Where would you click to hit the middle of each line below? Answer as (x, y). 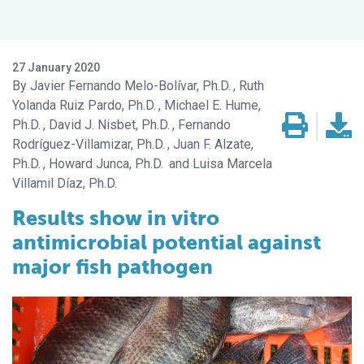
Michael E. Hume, (212, 106)
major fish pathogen (113, 267)
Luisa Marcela (232, 164)
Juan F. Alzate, (213, 145)
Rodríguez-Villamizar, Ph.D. (89, 145)
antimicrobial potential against (167, 243)
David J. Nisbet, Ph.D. (109, 125)
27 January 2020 (56, 68)
